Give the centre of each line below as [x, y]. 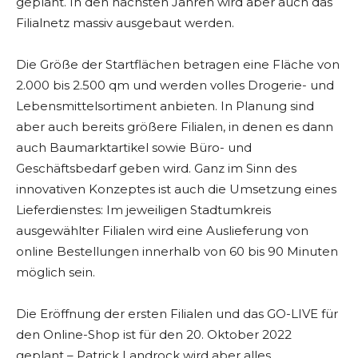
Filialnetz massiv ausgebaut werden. [125, 23]
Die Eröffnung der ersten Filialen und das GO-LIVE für [177, 314]
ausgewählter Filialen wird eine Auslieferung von [162, 231]
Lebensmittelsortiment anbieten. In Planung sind [165, 106]
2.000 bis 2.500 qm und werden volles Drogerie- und [175, 86]
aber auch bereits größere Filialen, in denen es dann [175, 127]
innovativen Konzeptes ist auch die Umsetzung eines [176, 189]
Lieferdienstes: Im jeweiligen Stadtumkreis [143, 210]
